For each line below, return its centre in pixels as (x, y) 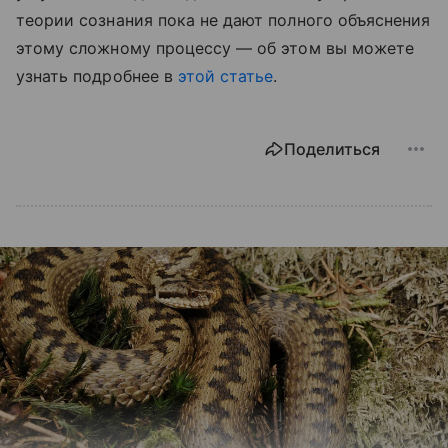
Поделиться (332, 148)
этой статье (225, 75)
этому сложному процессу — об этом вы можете (215, 47)
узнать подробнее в (97, 75)
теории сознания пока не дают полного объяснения (223, 19)
